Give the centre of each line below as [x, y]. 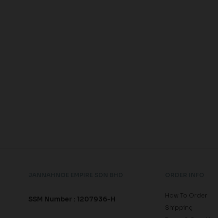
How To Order [186, 195]
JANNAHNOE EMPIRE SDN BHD [76, 175]
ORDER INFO [184, 175]
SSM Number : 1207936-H [72, 199]
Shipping [179, 207]
